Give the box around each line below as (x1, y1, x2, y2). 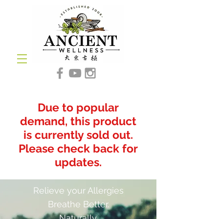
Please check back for (19, 142, 138, 155)
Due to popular (38, 101, 119, 114)
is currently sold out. (23, 128, 133, 141)
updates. (55, 155, 102, 169)
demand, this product (20, 114, 136, 128)
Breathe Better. (47, 199, 109, 209)
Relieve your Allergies (33, 185, 124, 196)
